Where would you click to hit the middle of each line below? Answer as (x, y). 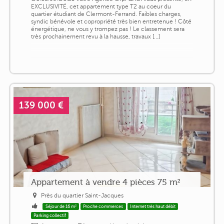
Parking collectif (50, 215)
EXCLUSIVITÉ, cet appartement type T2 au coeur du (101, 6)
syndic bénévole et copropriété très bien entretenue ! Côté (111, 21)
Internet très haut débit (153, 206)
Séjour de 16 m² (61, 206)
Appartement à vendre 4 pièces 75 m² (105, 182)
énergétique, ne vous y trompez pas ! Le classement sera (107, 29)
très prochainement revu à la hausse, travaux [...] (95, 36)
